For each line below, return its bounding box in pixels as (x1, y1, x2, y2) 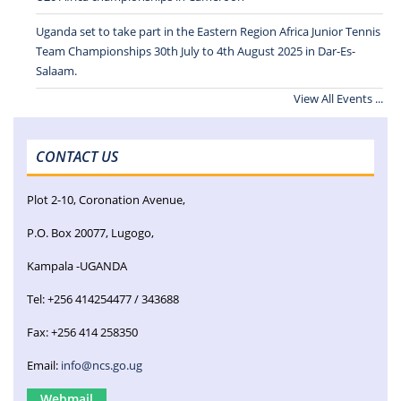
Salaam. (36, 62, 77, 79)
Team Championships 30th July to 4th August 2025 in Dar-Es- (36, 42, 355, 59)
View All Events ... (294, 90, 383, 107)
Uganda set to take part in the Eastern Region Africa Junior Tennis (36, 22, 380, 39)
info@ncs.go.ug (61, 356, 142, 373)
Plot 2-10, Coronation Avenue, (27, 191, 185, 208)
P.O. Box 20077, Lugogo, (27, 224, 154, 241)
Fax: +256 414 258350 (27, 323, 138, 340)
